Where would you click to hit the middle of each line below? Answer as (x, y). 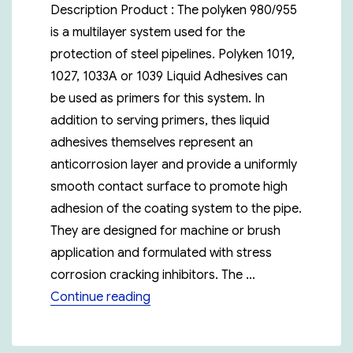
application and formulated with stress (162, 253)
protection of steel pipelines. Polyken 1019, (173, 55)
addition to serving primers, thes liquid (160, 121)
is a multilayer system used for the (148, 33)
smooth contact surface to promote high (169, 187)
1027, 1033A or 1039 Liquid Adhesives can (169, 77)
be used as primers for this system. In (158, 99)
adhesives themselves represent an (152, 143)
